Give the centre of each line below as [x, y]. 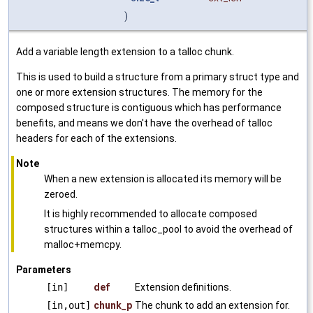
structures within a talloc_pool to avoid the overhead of [168, 229]
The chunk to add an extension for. [212, 305]
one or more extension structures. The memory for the [139, 92]
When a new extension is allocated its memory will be [163, 179]
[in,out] [68, 305]
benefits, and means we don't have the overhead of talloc [144, 123]
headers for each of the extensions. [96, 138]
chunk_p [113, 305]
